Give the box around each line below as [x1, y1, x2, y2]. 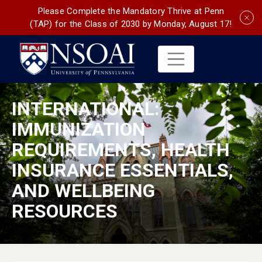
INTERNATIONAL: [12, 97, 160, 120]
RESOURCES [12, 199, 118, 222]
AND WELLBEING [12, 179, 155, 202]
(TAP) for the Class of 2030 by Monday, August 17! [30, 19, 232, 29]
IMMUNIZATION [12, 118, 146, 140]
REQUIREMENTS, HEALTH [12, 138, 230, 161]
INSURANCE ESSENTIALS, [12, 158, 233, 181]
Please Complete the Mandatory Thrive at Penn [37, 6, 225, 16]
